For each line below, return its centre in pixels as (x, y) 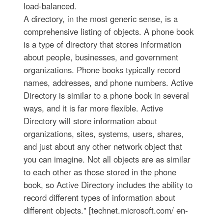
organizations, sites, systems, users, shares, (103, 134)
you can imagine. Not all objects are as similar (107, 159)
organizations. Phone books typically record (102, 70)
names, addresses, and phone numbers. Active (108, 82)
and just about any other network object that (103, 146)
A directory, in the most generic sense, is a (100, 19)
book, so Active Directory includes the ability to (108, 185)
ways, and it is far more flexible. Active (93, 108)
